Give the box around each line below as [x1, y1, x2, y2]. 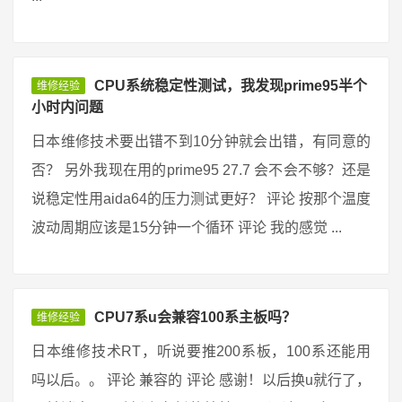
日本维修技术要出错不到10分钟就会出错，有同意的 [31, 134, 371, 149]
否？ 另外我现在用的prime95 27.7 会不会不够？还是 [31, 162, 371, 178]
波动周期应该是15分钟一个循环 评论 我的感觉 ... [31, 220, 342, 235]
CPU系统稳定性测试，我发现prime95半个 [94, 78, 367, 93]
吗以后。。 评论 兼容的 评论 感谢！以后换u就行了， [31, 372, 371, 388]
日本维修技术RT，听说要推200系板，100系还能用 [31, 344, 371, 359]
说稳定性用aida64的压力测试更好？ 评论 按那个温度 [31, 191, 371, 206]
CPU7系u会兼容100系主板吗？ [94, 310, 296, 325]
